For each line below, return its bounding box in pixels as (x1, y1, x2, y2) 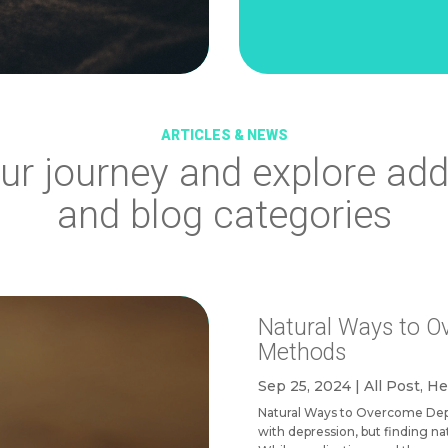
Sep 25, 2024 (257, 376, 351, 395)
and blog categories (56, 191, 392, 238)
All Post (363, 376, 420, 395)
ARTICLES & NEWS (160, 126, 288, 143)
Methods (257, 338, 346, 366)
